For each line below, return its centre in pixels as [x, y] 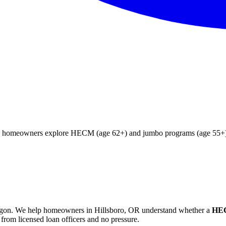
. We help [27, 210]
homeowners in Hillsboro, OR [92, 210]
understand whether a [175, 210]
